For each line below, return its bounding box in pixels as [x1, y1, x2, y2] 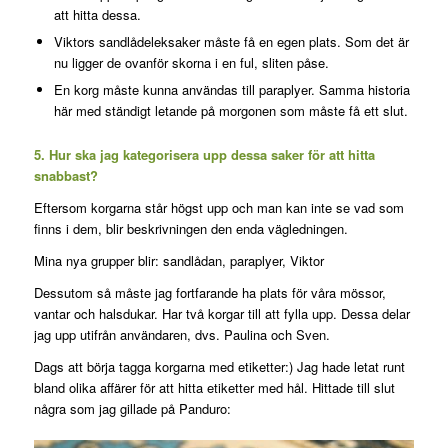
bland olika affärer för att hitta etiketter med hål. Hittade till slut [33, 378, 395, 398]
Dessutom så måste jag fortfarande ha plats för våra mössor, [33, 283, 386, 303]
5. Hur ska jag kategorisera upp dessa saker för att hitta [33, 145, 375, 165]
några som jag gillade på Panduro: [33, 399, 231, 419]
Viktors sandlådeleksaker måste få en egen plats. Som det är [53, 32, 409, 52]
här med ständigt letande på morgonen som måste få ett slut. [53, 101, 408, 121]
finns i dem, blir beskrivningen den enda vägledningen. [33, 219, 348, 239]
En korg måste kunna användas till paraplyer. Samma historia [53, 80, 410, 100]
